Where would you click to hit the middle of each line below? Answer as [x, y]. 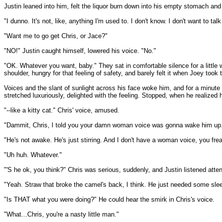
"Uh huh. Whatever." [33, 155]
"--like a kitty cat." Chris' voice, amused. [62, 110]
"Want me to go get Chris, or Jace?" [56, 36]
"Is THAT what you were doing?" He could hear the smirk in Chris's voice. [109, 199]
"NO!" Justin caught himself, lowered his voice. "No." [80, 51]
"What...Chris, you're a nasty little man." [61, 214]
